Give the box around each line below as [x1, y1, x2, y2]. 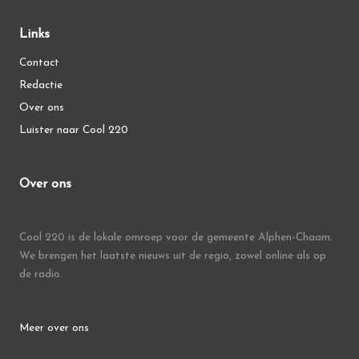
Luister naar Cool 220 [19, 124, 128, 135]
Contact [19, 57, 59, 68]
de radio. [19, 268, 63, 280]
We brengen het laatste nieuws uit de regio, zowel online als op [19, 250, 326, 261]
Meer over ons [19, 323, 89, 334]
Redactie [19, 79, 63, 91]
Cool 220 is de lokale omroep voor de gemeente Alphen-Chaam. [19, 232, 333, 243]
